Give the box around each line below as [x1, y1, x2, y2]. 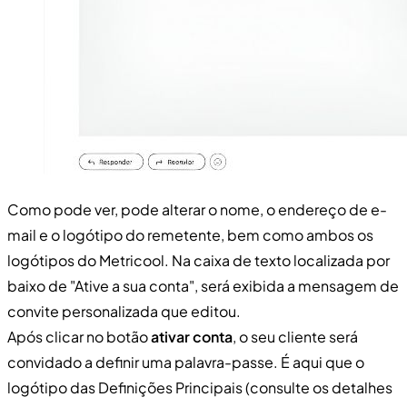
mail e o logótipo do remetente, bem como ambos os [7, 224, 373, 244]
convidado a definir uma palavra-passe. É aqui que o [7, 352, 364, 372]
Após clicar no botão [7, 326, 151, 346]
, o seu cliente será [233, 326, 358, 346]
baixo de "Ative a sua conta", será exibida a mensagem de [7, 275, 399, 295]
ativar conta [151, 326, 233, 346]
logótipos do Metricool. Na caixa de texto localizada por [7, 250, 390, 270]
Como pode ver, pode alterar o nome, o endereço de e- [7, 199, 387, 219]
